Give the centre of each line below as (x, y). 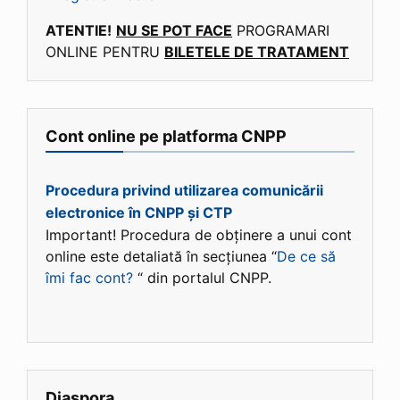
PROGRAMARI (281, 30)
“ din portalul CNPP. (202, 278)
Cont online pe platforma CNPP (166, 136)
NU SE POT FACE (174, 30)
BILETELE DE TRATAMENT (257, 51)
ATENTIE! (79, 30)
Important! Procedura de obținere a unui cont (199, 235)
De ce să (306, 257)
